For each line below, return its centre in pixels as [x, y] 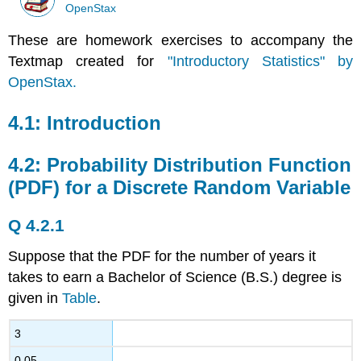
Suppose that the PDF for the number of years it [162, 256]
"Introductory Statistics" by [260, 62]
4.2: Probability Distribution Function [180, 165]
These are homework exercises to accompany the [180, 41]
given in [35, 298]
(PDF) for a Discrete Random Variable [180, 188]
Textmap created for [88, 62]
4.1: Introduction [85, 123]
